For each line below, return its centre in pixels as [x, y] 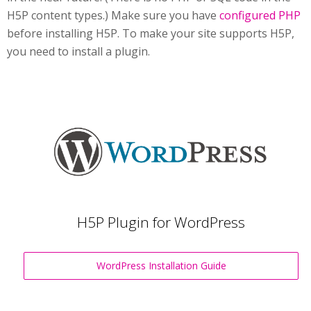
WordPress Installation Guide [161, 265]
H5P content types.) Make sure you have [113, 15]
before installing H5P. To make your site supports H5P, [151, 33]
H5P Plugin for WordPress [161, 222]
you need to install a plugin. [78, 51]
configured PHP [260, 15]
